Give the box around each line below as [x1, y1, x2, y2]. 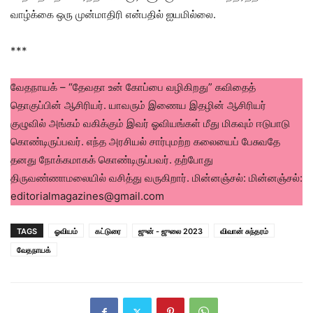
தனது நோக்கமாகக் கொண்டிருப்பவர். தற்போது [10, 153, 213, 167]
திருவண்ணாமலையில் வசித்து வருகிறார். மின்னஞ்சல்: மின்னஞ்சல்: [10, 171, 303, 185]
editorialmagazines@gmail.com [10, 189, 164, 203]
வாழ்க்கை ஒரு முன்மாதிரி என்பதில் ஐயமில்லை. [10, 8, 216, 22]
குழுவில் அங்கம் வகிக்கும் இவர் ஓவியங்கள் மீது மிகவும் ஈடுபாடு [10, 117, 290, 131]
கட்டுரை [95, 226, 121, 237]
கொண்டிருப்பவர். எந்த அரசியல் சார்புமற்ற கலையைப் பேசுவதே [10, 135, 280, 149]
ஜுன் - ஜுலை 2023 [138, 226, 203, 237]
